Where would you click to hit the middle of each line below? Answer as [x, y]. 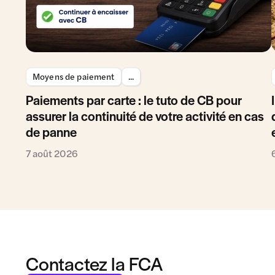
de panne [51, 131]
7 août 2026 [52, 153]
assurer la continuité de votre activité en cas [145, 115]
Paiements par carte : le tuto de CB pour [134, 99]
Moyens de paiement [74, 76]
